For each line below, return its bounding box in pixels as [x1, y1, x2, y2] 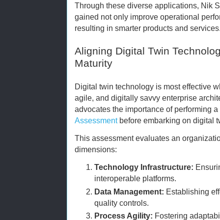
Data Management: [94, 187, 164, 196]
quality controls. [94, 198, 149, 207]
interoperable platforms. [94, 174, 176, 183]
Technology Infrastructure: [94, 163, 193, 172]
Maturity [75, 57, 112, 70]
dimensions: [75, 145, 117, 154]
